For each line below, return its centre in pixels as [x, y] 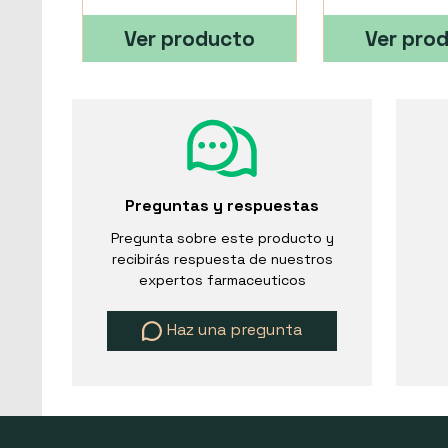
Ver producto [189, 39]
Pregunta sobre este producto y [222, 238]
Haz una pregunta [234, 330]
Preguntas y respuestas [222, 206]
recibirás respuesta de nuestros [222, 259]
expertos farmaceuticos [222, 280]
